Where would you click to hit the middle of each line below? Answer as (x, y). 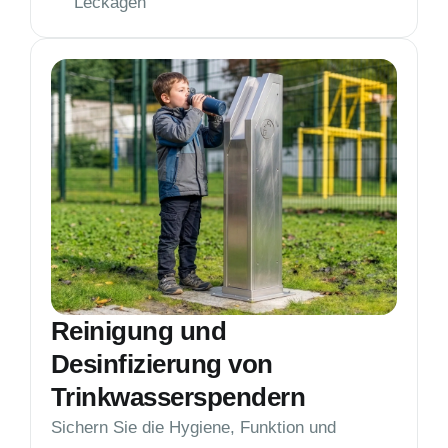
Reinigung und (139, 330)
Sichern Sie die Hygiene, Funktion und (193, 427)
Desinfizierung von (162, 363)
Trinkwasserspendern (178, 396)
